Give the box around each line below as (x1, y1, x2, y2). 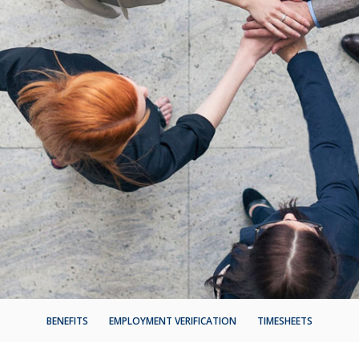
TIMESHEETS (257, 314, 313, 328)
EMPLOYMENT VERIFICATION (109, 314, 236, 328)
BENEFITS (46, 314, 88, 328)
